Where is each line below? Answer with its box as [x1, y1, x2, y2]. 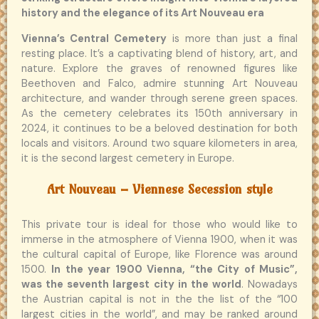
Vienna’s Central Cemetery [21, 31, 167, 46]
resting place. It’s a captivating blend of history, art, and [21, 46, 298, 61]
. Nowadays [241, 278, 298, 292]
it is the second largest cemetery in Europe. [21, 151, 234, 165]
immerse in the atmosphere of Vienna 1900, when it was [21, 233, 298, 247]
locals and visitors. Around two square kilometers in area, [21, 136, 298, 150]
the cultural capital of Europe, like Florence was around [21, 248, 298, 262]
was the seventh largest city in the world [21, 278, 241, 292]
